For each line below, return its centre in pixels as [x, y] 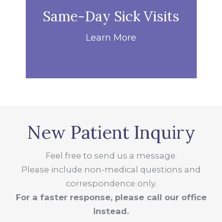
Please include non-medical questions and [111, 170]
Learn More [111, 37]
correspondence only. [111, 184]
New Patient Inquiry [111, 133]
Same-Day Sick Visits [111, 16]
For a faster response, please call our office [111, 197]
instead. [111, 211]
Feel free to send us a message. [111, 156]
